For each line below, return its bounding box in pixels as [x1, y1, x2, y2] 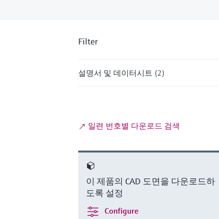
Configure [105, 205, 138, 216]
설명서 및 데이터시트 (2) [78, 67, 165, 78]
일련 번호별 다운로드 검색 [86, 120, 180, 131]
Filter [78, 35, 98, 47]
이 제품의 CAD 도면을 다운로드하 [86, 175, 215, 187]
